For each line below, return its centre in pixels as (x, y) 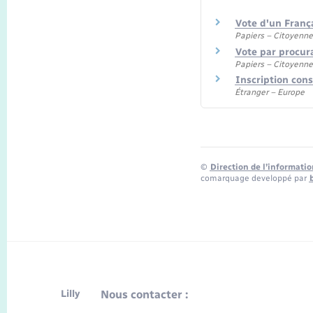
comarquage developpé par (254, 178)
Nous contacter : (144, 295)
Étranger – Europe (269, 93)
